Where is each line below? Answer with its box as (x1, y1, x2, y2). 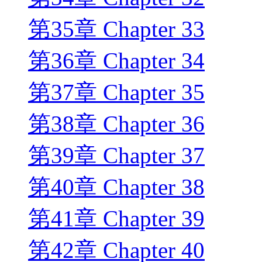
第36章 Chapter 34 (28, 48, 205, 74)
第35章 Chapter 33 (28, 16, 205, 42)
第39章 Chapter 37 (28, 143, 205, 168)
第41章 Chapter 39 (28, 206, 205, 232)
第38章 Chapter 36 (28, 111, 205, 137)
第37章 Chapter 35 (28, 80, 205, 105)
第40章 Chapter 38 (28, 174, 205, 200)
